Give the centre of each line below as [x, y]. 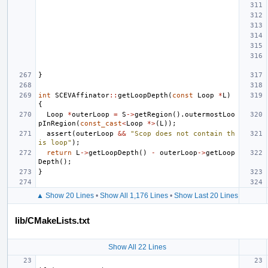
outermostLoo [210, 114]
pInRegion [57, 123]
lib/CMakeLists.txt [52, 220]
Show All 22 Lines [137, 247]
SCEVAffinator [82, 95]
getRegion [153, 114]
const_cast [101, 123]
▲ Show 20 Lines [65, 195]
